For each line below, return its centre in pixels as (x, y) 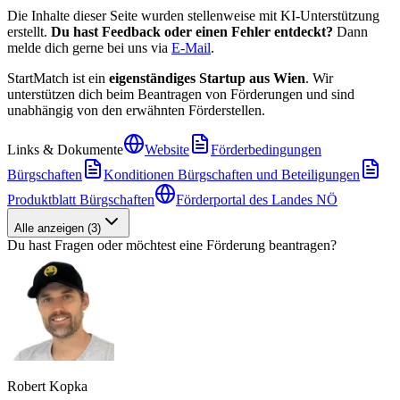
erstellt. (27, 32)
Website (167, 150)
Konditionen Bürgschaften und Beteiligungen (232, 175)
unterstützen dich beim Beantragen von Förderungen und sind (181, 95)
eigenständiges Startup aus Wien (207, 79)
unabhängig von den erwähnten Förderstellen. (136, 111)
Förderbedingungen (266, 150)
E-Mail (191, 48)
